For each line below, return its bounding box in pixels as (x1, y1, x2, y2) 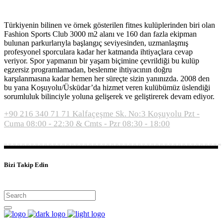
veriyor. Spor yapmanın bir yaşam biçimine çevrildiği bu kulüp (4, 56, 199, 65)
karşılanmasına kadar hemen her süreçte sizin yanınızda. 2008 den (4, 74, 210, 83)
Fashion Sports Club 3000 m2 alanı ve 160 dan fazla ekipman (4, 30, 197, 38)
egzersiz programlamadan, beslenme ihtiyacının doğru (4, 65, 172, 74)
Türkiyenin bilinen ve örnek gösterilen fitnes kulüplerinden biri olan (4, 21, 215, 29)
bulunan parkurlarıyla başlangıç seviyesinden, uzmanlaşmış (4, 39, 188, 47)
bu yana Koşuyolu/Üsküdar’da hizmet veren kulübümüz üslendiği (4, 83, 210, 92)
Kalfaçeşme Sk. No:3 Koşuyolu (72, 109, 182, 118)
